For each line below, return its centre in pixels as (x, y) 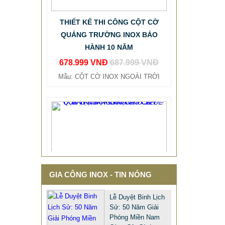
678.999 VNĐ (85, 44)
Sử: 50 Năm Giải (134, 207)
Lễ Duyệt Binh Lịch (137, 197)
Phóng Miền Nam (135, 217)
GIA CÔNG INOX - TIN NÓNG (100, 175)
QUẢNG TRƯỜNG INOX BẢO (109, 16)
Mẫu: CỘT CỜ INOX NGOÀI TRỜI (109, 58)
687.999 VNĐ (134, 44)
